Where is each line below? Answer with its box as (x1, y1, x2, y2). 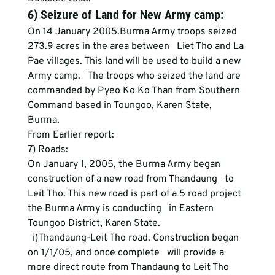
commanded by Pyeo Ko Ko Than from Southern (27, 85, 247, 97)
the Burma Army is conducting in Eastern (27, 203, 216, 215)
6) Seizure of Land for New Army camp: (27, 7, 223, 22)
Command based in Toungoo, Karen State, (27, 99, 214, 112)
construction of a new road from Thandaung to (27, 173, 236, 185)
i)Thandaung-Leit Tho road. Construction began (27, 232, 241, 244)
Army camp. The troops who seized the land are (27, 70, 243, 82)
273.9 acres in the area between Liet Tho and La (27, 41, 246, 53)
